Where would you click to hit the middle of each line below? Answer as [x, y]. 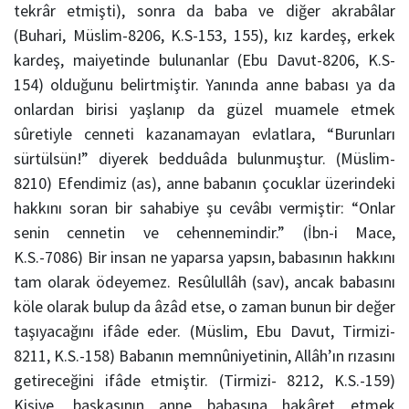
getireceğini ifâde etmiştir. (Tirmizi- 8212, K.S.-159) [204, 381]
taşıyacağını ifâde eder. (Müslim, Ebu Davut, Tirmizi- [204, 331]
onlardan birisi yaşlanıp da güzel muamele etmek [204, 110]
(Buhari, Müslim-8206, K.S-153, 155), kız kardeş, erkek [204, 36]
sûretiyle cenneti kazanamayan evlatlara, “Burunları [204, 134]
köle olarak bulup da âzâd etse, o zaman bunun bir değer [204, 307]
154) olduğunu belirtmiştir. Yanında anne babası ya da [204, 85]
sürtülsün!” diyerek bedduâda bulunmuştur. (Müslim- [204, 159]
